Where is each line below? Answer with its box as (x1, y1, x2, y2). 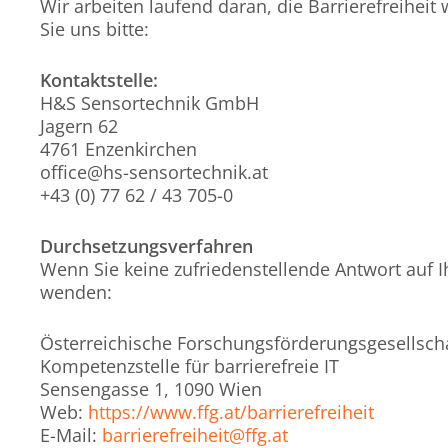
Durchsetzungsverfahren (40, 234, 253, 258)
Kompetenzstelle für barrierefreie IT (40, 354, 339, 378)
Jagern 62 (40, 114, 118, 138)
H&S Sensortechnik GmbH (40, 91, 259, 115)
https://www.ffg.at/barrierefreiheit (88, 400, 374, 424)
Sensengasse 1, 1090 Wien (40, 377, 262, 401)
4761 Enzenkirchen (40, 137, 197, 161)
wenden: (40, 280, 112, 304)
